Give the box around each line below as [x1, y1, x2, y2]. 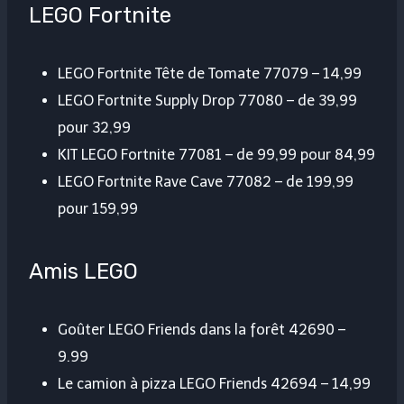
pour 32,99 [58, 119, 131, 137]
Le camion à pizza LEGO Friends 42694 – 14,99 [58, 375, 371, 393]
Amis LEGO [29, 259, 138, 285]
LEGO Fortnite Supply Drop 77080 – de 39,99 [58, 92, 357, 110]
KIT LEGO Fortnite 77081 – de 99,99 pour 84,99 [58, 146, 375, 164]
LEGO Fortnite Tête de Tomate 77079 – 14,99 [58, 65, 362, 83]
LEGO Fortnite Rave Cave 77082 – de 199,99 [58, 173, 353, 191]
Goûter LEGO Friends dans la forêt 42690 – [58, 321, 345, 339]
